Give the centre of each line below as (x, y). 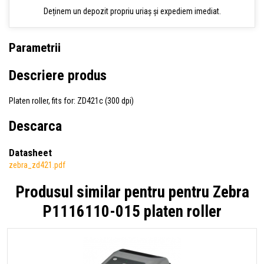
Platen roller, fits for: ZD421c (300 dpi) (71, 101)
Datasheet (30, 153)
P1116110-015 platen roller (132, 212)
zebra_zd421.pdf (37, 165)
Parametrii (35, 48)
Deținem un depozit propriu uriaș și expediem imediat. (132, 11)
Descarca (35, 126)
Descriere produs (58, 76)
